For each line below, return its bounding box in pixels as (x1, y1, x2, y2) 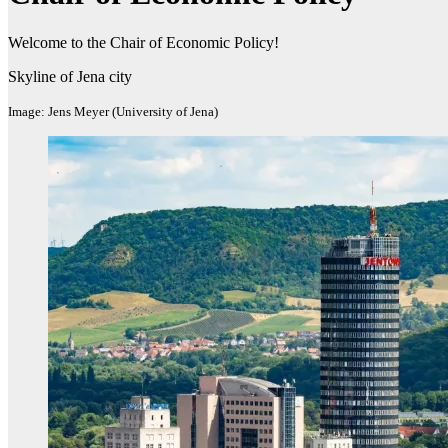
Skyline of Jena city (8, 67, 132, 85)
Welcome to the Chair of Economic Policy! (8, 33, 279, 51)
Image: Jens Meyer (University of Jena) (8, 103, 218, 119)
